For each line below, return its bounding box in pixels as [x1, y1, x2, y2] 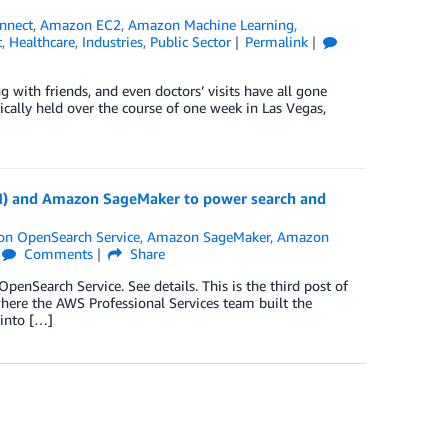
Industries [81, 33, 143, 51]
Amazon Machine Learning [128, 16, 295, 34]
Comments [20, 245, 94, 263]
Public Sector [149, 33, 231, 51]
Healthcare [8, 33, 75, 51]
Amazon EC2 [40, 16, 122, 34]
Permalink [245, 33, 309, 51]
